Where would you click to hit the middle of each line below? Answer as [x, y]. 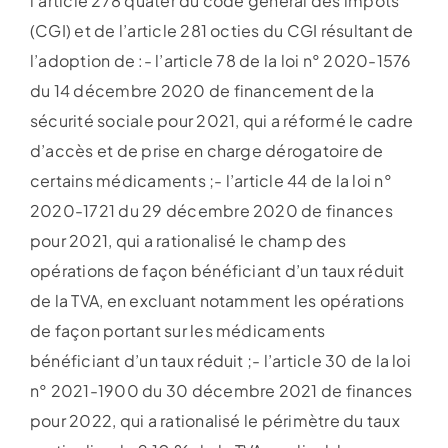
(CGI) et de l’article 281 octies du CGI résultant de [221, 30]
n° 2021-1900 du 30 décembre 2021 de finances [221, 390]
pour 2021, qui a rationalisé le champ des [187, 240]
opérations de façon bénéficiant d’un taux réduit [217, 270]
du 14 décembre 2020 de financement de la [202, 90]
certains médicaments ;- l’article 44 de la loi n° [210, 180]
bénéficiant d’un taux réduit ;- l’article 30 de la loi [220, 360]
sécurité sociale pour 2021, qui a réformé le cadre [221, 120]
